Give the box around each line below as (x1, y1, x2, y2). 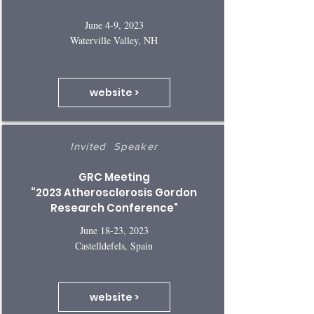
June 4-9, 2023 (84, 18, 144, 32)
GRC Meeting (78, 170, 150, 184)
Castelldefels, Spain (75, 239, 153, 252)
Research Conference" (50, 200, 178, 215)
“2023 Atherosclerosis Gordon (31, 185, 197, 200)
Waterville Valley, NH (70, 34, 158, 47)
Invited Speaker (69, 140, 158, 152)
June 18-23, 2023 (79, 224, 149, 237)
